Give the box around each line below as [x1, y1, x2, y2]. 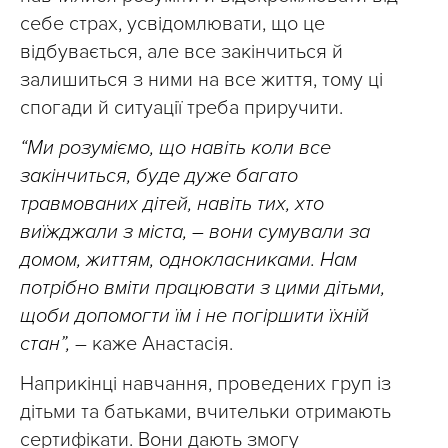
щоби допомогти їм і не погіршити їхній [20, 304, 369, 328]
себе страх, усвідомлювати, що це [20, 12, 325, 36]
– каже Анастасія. [75, 332, 233, 356]
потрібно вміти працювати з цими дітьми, [20, 276, 385, 300]
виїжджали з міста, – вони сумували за [20, 220, 370, 244]
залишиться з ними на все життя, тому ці [20, 68, 383, 92]
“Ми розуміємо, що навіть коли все [20, 136, 331, 160]
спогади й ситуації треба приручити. [20, 96, 343, 120]
